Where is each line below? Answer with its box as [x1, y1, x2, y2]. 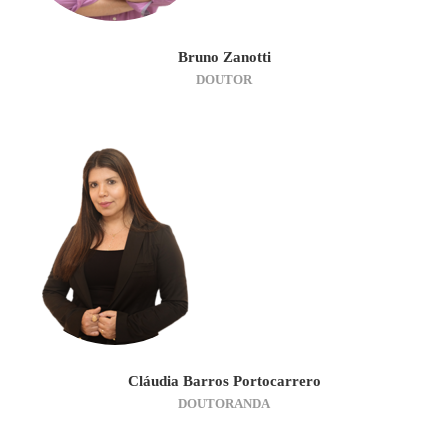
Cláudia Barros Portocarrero [127, 372, 321, 389]
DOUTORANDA [178, 395, 270, 411]
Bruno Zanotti [177, 48, 271, 65]
